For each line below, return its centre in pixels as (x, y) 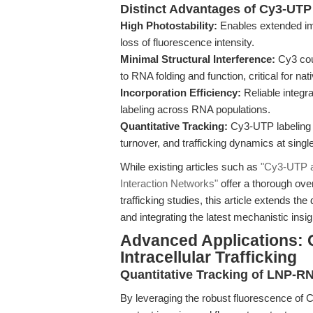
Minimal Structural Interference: (198, 59)
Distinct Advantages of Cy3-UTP (216, 9)
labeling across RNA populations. (195, 109)
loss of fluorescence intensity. (187, 42)
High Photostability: (169, 26)
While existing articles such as (190, 167)
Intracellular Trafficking (209, 257)
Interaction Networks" (169, 183)
